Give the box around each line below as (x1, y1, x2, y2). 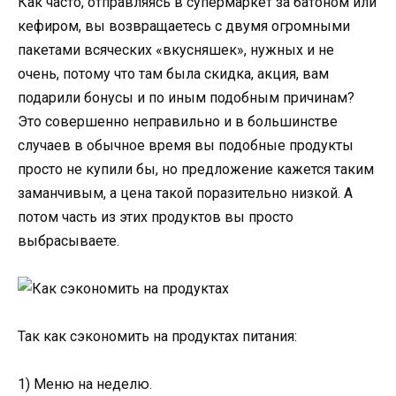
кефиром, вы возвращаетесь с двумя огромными (18, 17, 350, 34)
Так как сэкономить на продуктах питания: (18, 327, 297, 345)
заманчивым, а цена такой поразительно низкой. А (18, 184, 353, 202)
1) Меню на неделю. (18, 376, 152, 393)
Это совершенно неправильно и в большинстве (18, 112, 338, 130)
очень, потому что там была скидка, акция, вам (18, 65, 329, 82)
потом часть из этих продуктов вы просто (18, 208, 293, 225)
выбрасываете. (18, 232, 119, 249)
